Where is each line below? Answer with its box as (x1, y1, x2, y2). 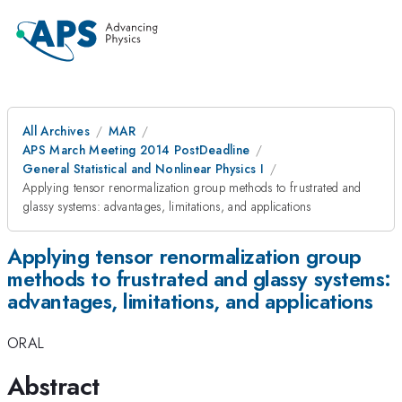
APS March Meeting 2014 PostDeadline (22, 141, 250, 159)
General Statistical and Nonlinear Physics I (22, 160, 265, 178)
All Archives (22, 122, 90, 140)
